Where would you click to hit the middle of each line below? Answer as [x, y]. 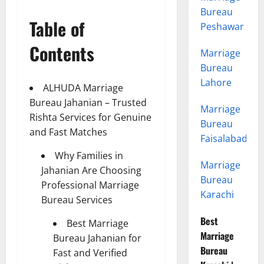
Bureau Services [77, 200]
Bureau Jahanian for [97, 238]
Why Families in [89, 156]
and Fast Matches [68, 132]
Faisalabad [224, 139]
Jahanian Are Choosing [91, 171]
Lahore [216, 83]
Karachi [217, 195]
